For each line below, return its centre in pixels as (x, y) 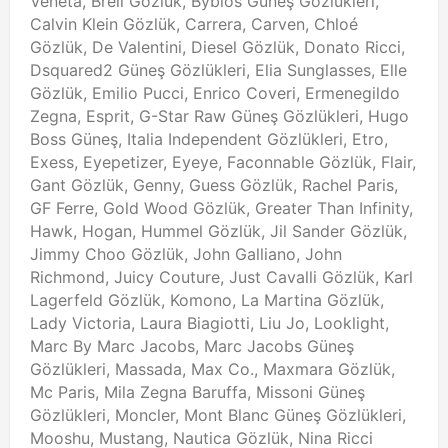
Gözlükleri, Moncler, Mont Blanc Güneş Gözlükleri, (218, 414)
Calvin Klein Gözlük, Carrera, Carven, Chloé (194, 23)
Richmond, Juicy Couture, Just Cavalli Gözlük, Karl (221, 276)
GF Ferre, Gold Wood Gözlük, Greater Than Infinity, (221, 207)
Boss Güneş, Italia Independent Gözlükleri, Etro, (209, 138)
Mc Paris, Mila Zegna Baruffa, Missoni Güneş (197, 391)
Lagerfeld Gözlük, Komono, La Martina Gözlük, (207, 299)
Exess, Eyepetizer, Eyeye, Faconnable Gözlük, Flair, (223, 161)
